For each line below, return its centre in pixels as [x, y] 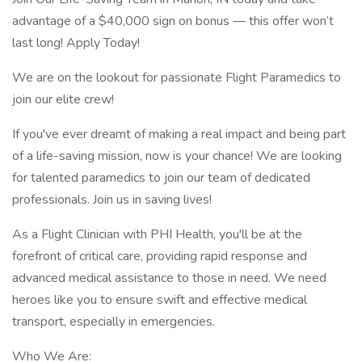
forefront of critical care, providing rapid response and [160, 256]
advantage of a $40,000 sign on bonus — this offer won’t [173, 21]
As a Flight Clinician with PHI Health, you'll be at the [157, 234]
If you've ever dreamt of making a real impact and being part [179, 134]
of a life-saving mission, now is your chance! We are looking [177, 156]
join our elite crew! [63, 99]
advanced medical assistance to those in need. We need [169, 278]
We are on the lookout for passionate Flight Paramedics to [177, 78]
